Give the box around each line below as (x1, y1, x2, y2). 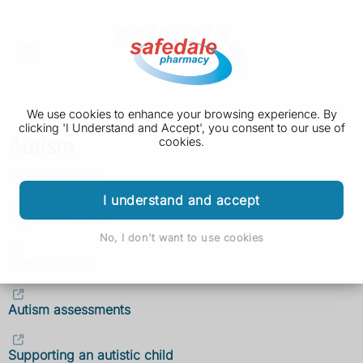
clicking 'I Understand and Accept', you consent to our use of (18, 121, 345, 135)
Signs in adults (8, 256, 96, 273)
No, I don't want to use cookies (99, 231, 264, 244)
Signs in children (8, 211, 109, 228)
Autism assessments (8, 301, 130, 318)
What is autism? (8, 165, 103, 182)
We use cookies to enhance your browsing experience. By (26, 107, 337, 122)
